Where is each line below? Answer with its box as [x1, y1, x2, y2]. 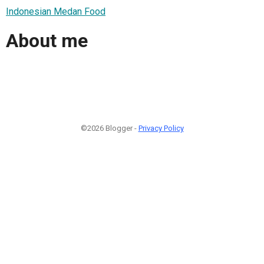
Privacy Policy [138, 123, 184, 133]
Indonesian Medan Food [6, 5, 105, 17]
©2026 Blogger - [80, 123, 138, 133]
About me [6, 29, 88, 52]
